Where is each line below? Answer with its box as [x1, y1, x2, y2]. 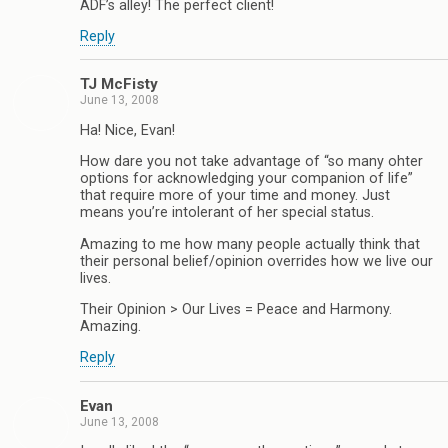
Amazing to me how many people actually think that [80, 235, 420, 253]
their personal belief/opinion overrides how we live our [80, 252, 433, 270]
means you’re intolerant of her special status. [80, 204, 374, 222]
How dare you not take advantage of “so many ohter [80, 153, 423, 171]
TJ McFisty [80, 75, 158, 94]
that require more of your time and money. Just [80, 187, 390, 205]
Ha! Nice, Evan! [80, 121, 175, 139]
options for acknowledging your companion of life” [80, 170, 413, 188]
